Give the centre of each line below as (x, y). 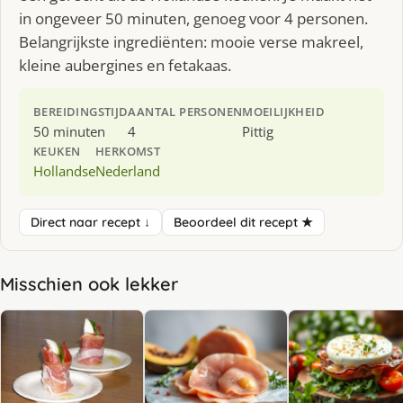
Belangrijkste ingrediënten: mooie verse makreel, (191, 41)
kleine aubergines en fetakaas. (125, 65)
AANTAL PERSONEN (185, 111)
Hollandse (64, 170)
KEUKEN (57, 151)
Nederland (128, 170)
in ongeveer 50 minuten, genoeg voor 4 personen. (193, 18)
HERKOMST (128, 151)
